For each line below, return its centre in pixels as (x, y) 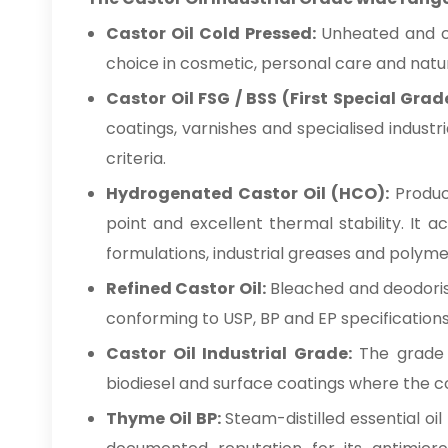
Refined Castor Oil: (186, 288)
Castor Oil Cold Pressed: (211, 33)
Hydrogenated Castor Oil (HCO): (248, 193)
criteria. (136, 158)
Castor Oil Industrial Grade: (229, 353)
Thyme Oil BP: (163, 418)
